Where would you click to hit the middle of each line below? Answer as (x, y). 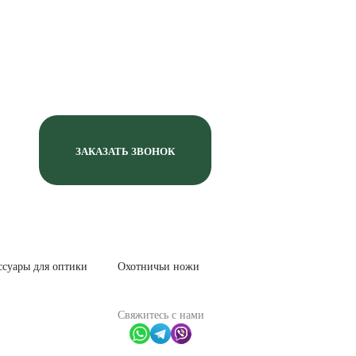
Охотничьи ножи (158, 267)
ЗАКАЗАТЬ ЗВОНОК (125, 151)
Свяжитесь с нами (161, 315)
